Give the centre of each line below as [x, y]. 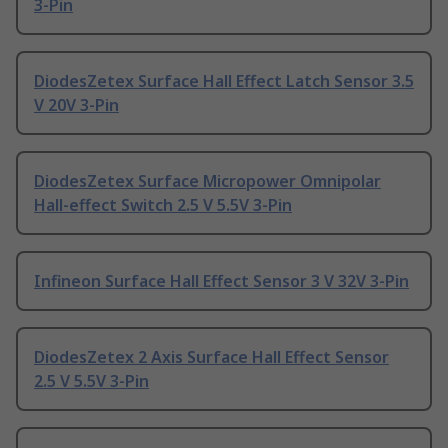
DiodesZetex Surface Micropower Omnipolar [207, 181]
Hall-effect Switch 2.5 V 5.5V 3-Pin [163, 205]
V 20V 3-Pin [76, 105]
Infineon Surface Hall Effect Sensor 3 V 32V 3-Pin [221, 281]
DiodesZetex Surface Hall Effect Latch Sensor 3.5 [224, 81]
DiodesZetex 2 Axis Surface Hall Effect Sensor [211, 357]
